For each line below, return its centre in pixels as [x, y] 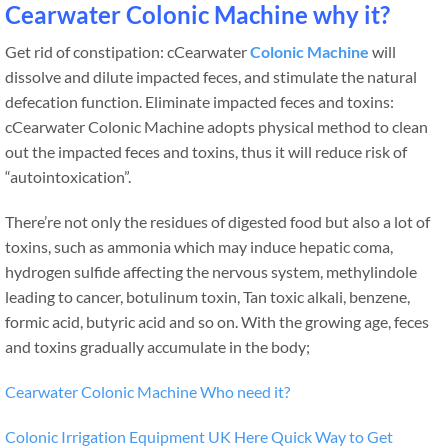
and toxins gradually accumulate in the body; [157, 347]
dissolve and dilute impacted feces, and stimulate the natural [211, 77]
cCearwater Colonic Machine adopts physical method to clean [216, 127]
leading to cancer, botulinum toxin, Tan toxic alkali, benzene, [207, 297]
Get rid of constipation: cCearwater [127, 52]
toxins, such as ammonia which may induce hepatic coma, [199, 247]
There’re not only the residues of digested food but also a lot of [217, 222]
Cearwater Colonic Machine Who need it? [147, 392]
